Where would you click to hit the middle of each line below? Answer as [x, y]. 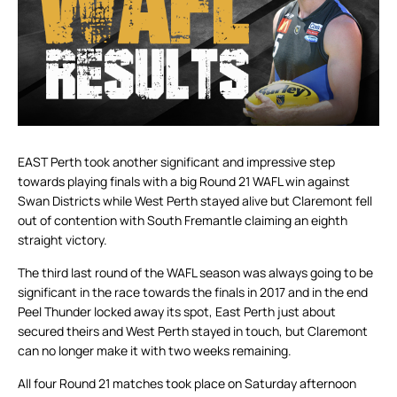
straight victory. [62, 240]
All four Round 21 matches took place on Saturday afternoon [187, 384]
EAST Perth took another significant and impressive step [176, 162]
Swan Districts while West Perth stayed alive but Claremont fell [195, 201]
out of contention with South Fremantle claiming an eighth [183, 221]
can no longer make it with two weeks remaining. [155, 351]
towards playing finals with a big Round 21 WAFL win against [184, 182]
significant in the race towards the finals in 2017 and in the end [193, 292]
